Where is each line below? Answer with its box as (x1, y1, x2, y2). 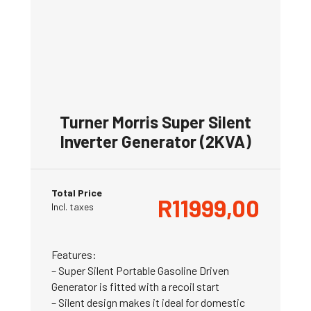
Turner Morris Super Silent (60, 112, 251, 133)
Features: (51, 248, 96, 262)
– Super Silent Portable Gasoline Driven (51, 264, 229, 278)
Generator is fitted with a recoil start (51, 280, 219, 294)
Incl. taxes (51, 201, 94, 213)
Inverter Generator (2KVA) (60, 131, 251, 152)
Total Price (51, 187, 102, 199)
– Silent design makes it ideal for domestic (51, 296, 245, 310)
